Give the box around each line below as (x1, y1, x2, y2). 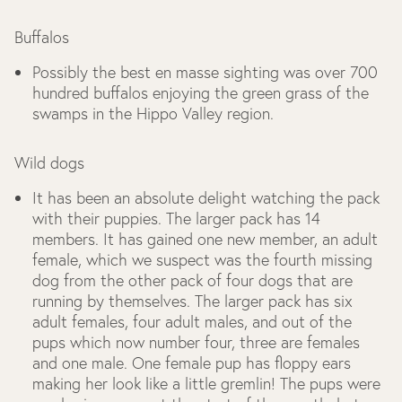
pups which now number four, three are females (32, 332, 360, 353)
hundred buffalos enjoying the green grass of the (32, 83, 369, 103)
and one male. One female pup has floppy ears (32, 353, 351, 373)
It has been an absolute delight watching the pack (32, 188, 380, 208)
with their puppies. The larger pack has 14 (32, 208, 320, 229)
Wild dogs (14, 153, 84, 173)
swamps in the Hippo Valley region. (32, 103, 274, 124)
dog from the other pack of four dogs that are (32, 270, 353, 291)
